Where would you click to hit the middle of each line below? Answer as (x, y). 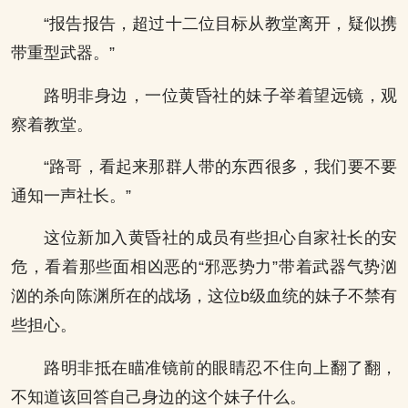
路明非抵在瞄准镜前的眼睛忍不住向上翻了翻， (220, 367)
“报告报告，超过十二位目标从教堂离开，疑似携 (220, 24)
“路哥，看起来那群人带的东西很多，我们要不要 (220, 167)
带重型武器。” (63, 53)
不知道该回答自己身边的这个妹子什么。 (158, 397)
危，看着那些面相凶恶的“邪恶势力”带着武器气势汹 (204, 267)
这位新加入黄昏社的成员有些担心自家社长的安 (220, 238)
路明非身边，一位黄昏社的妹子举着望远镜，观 (220, 95)
